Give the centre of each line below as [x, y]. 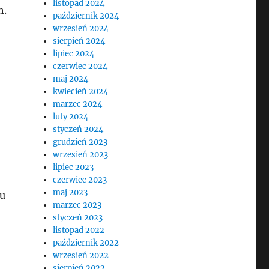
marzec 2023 [77, 205]
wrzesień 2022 [81, 255]
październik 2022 [86, 243]
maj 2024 [71, 79]
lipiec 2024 [74, 54]
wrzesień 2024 [81, 29]
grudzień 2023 [80, 142]
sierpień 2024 [79, 41]
